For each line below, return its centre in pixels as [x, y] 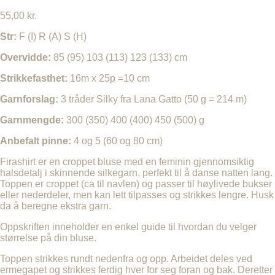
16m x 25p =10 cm [110, 78]
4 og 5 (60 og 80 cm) [118, 141]
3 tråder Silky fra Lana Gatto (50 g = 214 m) [154, 99]
